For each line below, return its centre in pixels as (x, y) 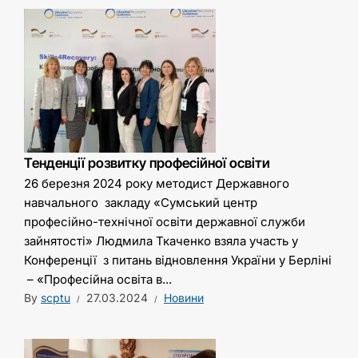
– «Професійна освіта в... (98, 280)
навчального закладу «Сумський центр (141, 203)
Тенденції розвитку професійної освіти (147, 163)
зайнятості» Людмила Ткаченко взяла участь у (161, 241)
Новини (184, 298)
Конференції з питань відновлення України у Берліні (178, 261)
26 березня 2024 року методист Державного (157, 184)
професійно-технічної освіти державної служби (165, 222)
